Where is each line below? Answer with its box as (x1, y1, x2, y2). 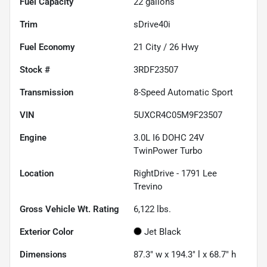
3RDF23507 (133, 64, 178, 75)
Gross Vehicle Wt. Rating (20, 203, 119, 215)
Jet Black (144, 226, 181, 237)
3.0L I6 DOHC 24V (133, 132, 204, 143)
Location (20, 167, 54, 179)
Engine (20, 132, 46, 143)
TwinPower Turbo (133, 145, 203, 156)
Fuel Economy (20, 41, 74, 52)
